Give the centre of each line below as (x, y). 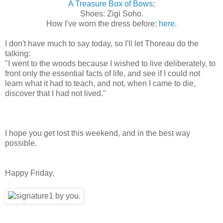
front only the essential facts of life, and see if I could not (103, 73)
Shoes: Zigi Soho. (111, 13)
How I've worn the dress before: (103, 23)
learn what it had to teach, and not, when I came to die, (100, 83)
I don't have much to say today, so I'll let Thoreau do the (102, 43)
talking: (19, 53)
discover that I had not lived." (56, 93)
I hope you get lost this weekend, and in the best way (98, 133)
